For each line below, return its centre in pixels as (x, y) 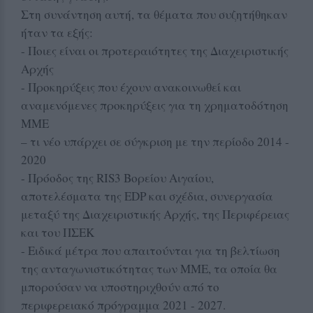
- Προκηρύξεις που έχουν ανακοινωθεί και (131, 87)
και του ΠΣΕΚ (58, 232)
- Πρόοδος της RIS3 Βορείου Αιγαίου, (117, 177)
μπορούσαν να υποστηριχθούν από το (120, 286)
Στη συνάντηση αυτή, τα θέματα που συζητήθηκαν (154, 14)
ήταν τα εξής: (57, 32)
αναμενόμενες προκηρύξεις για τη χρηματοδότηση (155, 105)
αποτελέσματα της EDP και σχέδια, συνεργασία (147, 196)
